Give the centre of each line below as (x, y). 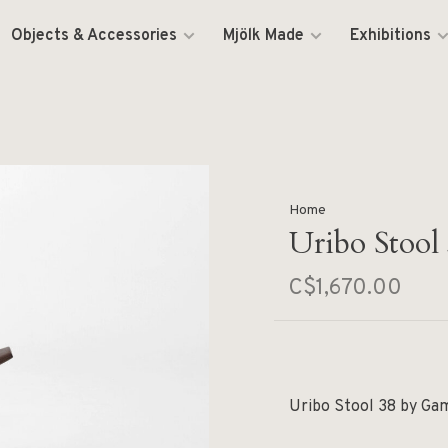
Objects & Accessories (94, 36)
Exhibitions (391, 36)
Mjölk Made (264, 36)
